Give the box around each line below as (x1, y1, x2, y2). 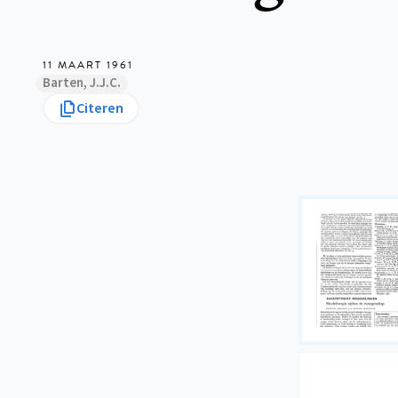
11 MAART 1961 (43, 57, 133, 73)
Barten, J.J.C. (43, 74, 121, 92)
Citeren (76, 99, 123, 118)
